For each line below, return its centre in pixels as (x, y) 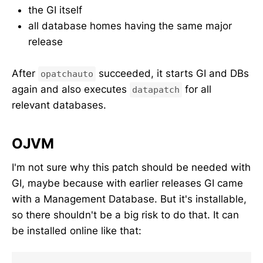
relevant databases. (59, 105)
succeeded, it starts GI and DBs (172, 74)
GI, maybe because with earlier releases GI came (127, 183)
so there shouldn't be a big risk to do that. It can (125, 215)
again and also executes (71, 90)
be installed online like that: (77, 230)
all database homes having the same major (130, 26)
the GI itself (55, 10)
